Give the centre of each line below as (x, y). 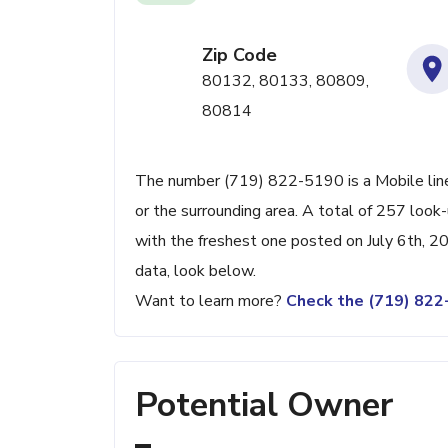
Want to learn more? (210, 301)
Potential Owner (264, 405)
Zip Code (239, 55)
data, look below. (195, 271)
